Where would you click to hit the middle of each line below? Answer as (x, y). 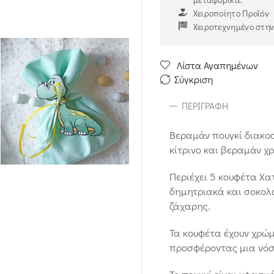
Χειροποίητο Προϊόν (231, 13)
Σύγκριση (193, 79)
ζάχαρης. (189, 206)
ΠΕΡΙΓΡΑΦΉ (205, 106)
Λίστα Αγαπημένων (217, 65)
